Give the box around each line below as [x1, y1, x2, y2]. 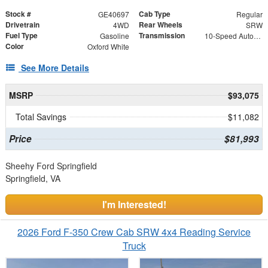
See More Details [21, 61, 89, 74]
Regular [236, 8, 263, 19]
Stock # [5, 8, 31, 19]
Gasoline [99, 30, 129, 41]
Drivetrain [5, 19, 39, 30]
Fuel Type [5, 29, 38, 41]
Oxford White [87, 41, 129, 51]
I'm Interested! [102, 197, 166, 211]
